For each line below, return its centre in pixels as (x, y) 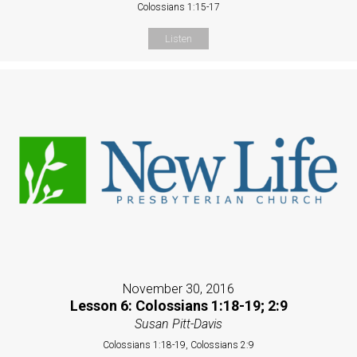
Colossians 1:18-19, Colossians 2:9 (178, 345)
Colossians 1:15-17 (178, 8)
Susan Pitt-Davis (178, 324)
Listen (178, 39)
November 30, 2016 (178, 288)
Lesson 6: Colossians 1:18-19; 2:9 (178, 305)
